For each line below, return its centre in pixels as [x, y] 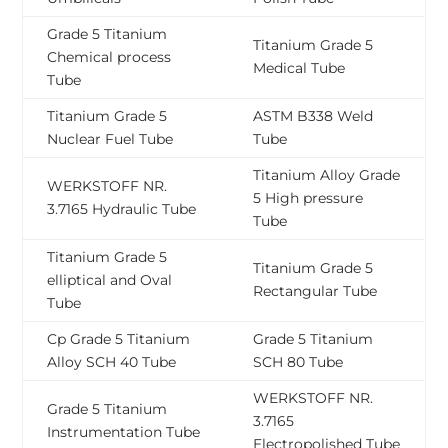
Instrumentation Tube [124, 432]
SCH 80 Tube [298, 362]
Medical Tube [299, 68]
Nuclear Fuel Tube [110, 139]
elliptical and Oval [110, 280]
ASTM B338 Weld [313, 116]
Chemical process [109, 57]
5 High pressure [308, 198]
